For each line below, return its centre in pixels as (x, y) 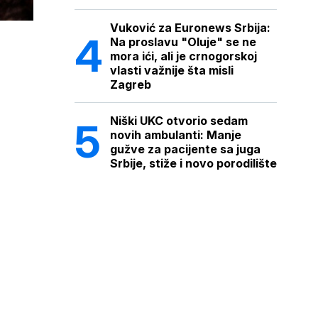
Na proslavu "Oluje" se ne (183, 42)
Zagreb (130, 84)
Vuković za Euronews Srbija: (190, 28)
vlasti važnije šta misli (171, 70)
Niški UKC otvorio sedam (179, 121)
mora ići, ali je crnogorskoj (183, 56)
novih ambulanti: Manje (175, 135)
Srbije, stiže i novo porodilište (193, 163)
